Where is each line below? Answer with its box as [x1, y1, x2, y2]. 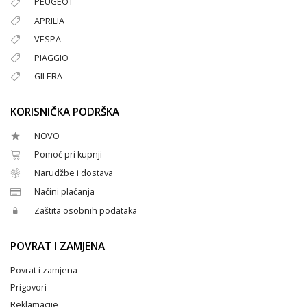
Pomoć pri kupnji [34, 149, 102, 161]
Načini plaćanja [34, 186, 95, 198]
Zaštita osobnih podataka [34, 204, 137, 217]
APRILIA [34, 14, 64, 27]
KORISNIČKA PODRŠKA [10, 105, 119, 119]
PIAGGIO [34, 51, 69, 64]
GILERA [34, 70, 62, 82]
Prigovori [10, 281, 47, 293]
